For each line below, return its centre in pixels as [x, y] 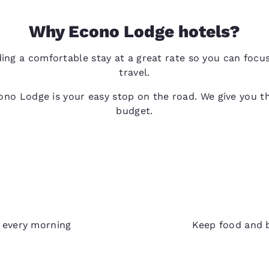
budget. [134, 110]
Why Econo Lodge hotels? [134, 31]
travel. [134, 72]
